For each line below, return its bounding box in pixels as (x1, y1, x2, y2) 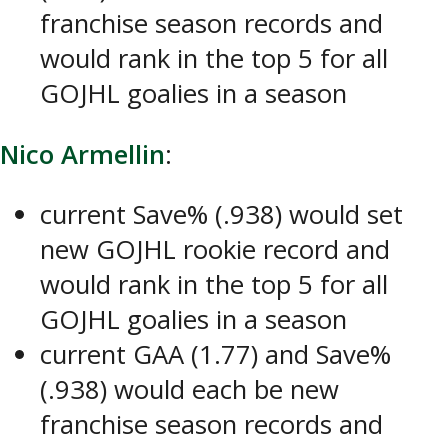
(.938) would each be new (40, 372, 339, 408)
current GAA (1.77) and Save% (40, 337, 391, 373)
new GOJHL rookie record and (40, 232, 390, 268)
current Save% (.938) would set (40, 197, 403, 233)
